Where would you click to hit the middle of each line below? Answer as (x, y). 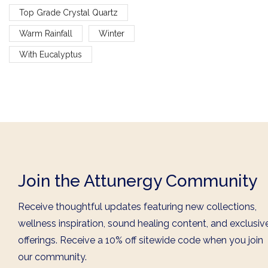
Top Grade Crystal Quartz (68, 12)
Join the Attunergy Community (138, 181)
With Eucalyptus (51, 54)
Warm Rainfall (46, 33)
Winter (111, 33)
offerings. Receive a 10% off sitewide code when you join (141, 240)
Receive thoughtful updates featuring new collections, (137, 207)
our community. (52, 257)
